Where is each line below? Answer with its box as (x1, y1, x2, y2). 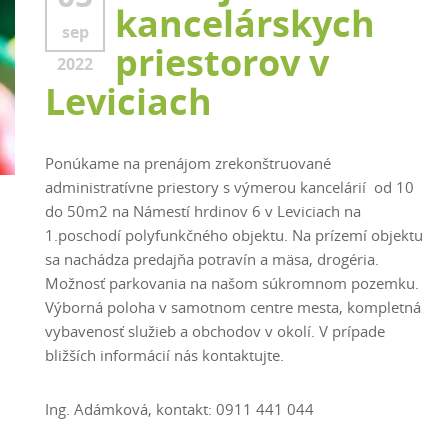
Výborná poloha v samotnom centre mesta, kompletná (45, 297, 421, 317)
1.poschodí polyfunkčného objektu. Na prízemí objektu (45, 225, 423, 245)
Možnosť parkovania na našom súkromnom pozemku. (45, 273, 419, 293)
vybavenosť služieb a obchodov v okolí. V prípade (45, 321, 385, 341)
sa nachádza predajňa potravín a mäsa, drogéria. (45, 249, 379, 269)
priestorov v (115, 38, 329, 87)
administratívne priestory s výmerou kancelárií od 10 (45, 177, 414, 197)
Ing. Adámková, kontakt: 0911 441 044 (45, 399, 314, 419)
